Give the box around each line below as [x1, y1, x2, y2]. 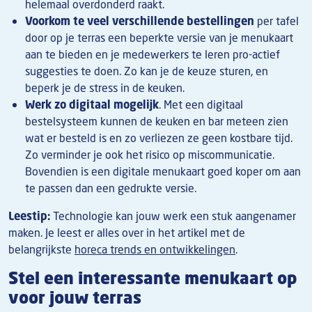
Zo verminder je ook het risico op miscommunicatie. [25, 146, 274, 162]
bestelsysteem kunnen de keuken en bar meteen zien [25, 113, 288, 129]
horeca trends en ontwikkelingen [75, 241, 235, 257]
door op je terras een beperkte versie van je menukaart [25, 29, 293, 45]
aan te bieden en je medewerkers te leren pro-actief [25, 46, 280, 62]
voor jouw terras [8, 286, 141, 309]
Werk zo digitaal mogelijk [25, 96, 159, 112]
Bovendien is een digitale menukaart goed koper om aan [25, 163, 301, 179]
